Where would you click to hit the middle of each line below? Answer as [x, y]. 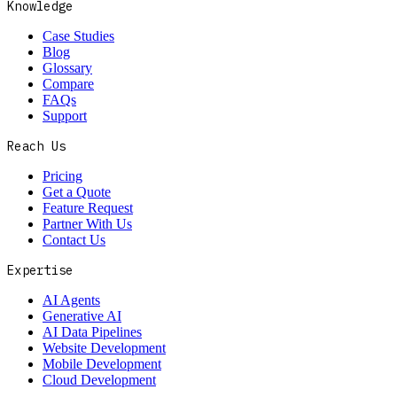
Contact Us [74, 240]
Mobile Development [102, 364]
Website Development [104, 348]
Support [65, 116]
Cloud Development [99, 380]
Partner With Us [87, 224]
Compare [68, 84]
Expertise [40, 270]
